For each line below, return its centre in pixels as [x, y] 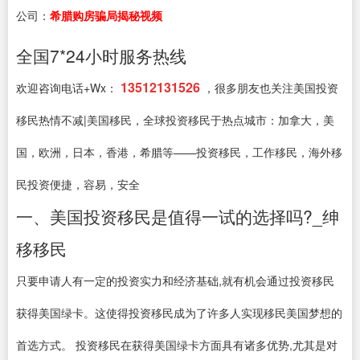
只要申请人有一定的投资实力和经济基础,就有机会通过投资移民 [175, 280]
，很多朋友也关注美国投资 [271, 88]
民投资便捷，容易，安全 [78, 184]
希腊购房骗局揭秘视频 [106, 15]
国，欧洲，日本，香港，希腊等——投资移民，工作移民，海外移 [179, 152]
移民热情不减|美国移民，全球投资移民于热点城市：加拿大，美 [175, 120]
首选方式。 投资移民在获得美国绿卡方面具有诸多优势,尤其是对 [177, 345]
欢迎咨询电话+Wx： [67, 88]
